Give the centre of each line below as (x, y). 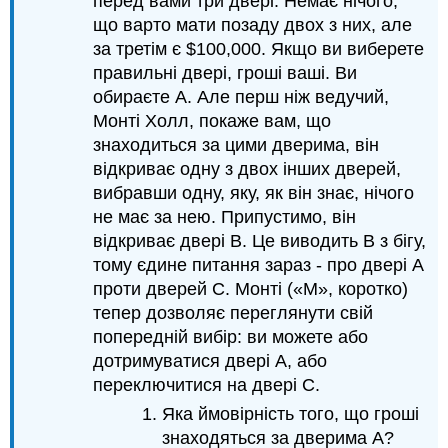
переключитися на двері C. (207, 385)
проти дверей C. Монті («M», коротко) (251, 289)
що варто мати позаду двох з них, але (253, 25)
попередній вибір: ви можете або (231, 337)
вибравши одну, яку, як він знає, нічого (254, 193)
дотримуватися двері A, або (210, 361)
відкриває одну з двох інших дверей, (247, 169)
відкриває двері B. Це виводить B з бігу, (260, 241)
